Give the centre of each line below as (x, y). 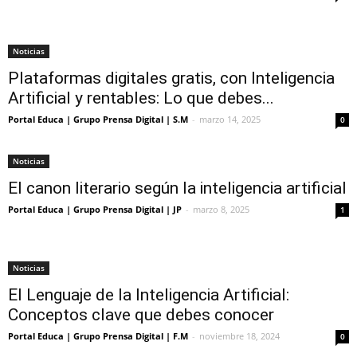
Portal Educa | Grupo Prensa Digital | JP (95, 209)
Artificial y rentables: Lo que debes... (141, 98)
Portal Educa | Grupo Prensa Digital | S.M (98, 119)
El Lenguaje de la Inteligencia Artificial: (149, 295)
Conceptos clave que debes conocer (141, 315)
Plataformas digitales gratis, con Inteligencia (171, 78)
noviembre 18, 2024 (239, 336)
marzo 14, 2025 (230, 119)
